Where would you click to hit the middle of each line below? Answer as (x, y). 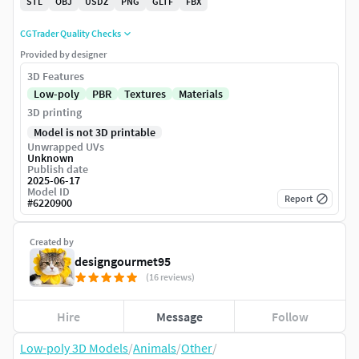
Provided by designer (63, 54)
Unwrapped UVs (66, 147)
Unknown (50, 158)
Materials (201, 94)
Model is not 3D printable (95, 133)
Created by (52, 242)
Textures (145, 94)
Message (179, 316)
